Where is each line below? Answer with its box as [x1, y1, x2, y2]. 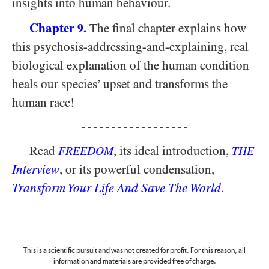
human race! [12, 95, 74, 110]
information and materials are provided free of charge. [53, 258, 216, 265]
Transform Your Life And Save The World [12, 181, 221, 195]
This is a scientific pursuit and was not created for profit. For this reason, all [23, 247, 246, 255]
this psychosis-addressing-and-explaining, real [12, 40, 249, 54]
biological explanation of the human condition [12, 58, 249, 73]
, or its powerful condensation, [59, 162, 214, 177]
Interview [12, 162, 59, 177]
